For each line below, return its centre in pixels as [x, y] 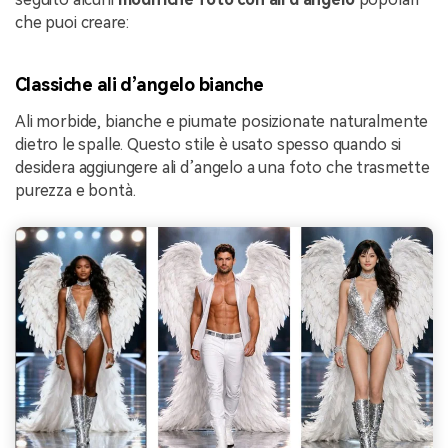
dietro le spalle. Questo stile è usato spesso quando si [208, 144]
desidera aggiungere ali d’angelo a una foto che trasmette [222, 167]
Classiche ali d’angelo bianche [139, 84]
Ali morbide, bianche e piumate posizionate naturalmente [222, 121]
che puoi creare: [72, 23]
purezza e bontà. [75, 190]
